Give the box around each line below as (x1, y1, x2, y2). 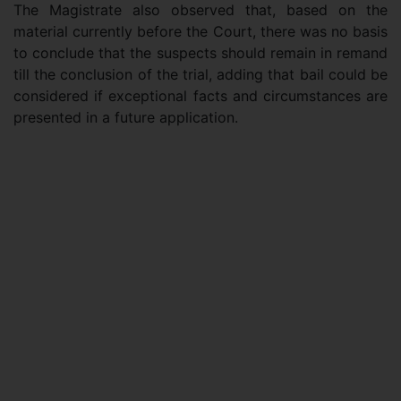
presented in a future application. (13, 108, 238, 126)
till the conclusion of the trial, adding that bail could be (13, 65, 388, 83)
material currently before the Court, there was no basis (13, 22, 388, 40)
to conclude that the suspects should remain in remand (13, 44, 388, 62)
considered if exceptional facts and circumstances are (13, 87, 388, 105)
